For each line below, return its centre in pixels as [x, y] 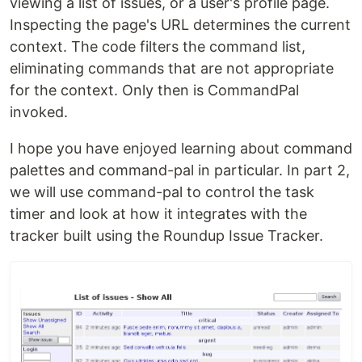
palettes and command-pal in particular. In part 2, [180, 170]
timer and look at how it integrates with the [158, 213]
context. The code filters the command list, [158, 46]
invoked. [39, 112]
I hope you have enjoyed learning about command [181, 148]
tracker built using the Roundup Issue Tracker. [166, 235]
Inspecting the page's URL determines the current [180, 24]
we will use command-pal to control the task [162, 192]
